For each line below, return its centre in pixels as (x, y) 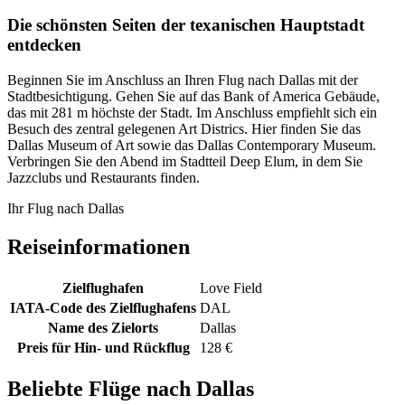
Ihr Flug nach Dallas (66, 209)
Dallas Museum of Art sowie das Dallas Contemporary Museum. (192, 146)
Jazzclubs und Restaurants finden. (104, 178)
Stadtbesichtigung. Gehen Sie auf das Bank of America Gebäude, (193, 97)
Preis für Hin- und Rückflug (103, 347)
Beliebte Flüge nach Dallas (131, 388)
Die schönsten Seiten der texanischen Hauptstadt (186, 25)
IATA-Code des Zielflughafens (103, 307)
